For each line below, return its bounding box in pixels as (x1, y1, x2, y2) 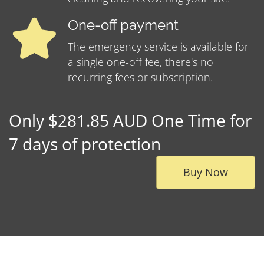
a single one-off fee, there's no (68, 55, 213, 70)
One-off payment (68, 17, 179, 34)
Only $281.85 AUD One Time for (9, 109, 252, 132)
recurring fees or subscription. (68, 70, 213, 85)
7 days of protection (9, 133, 161, 156)
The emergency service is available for (68, 39, 249, 54)
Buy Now (183, 165, 228, 180)
